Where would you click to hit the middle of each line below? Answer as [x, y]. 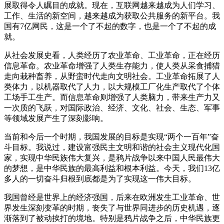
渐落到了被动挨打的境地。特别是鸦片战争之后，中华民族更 [112, 218]
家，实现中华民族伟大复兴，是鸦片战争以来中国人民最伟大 [112, 157]
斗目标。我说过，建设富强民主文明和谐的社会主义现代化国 [112, 147]
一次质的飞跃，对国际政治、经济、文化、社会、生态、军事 [112, 107]
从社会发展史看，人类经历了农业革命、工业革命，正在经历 [112, 55]
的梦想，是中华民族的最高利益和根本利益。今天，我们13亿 [112, 168]
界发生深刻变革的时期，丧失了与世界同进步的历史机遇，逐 [112, 207]
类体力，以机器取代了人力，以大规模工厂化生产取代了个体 [112, 86]
